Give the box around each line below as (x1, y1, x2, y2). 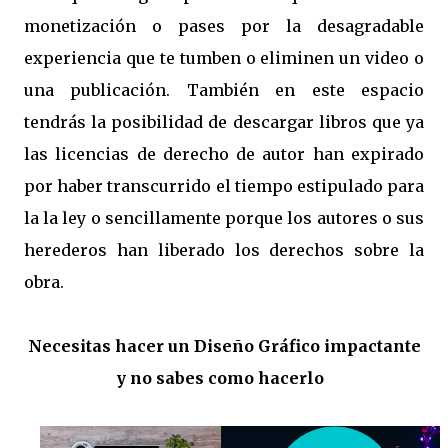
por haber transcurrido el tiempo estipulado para (24, 176, 424, 196)
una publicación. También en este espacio (24, 80, 424, 100)
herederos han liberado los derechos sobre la (24, 240, 424, 260)
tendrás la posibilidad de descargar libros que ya (24, 112, 424, 132)
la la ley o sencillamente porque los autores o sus (24, 208, 424, 228)
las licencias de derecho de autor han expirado (24, 144, 424, 164)
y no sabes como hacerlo (116, 368, 332, 388)
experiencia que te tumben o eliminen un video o (24, 48, 424, 68)
